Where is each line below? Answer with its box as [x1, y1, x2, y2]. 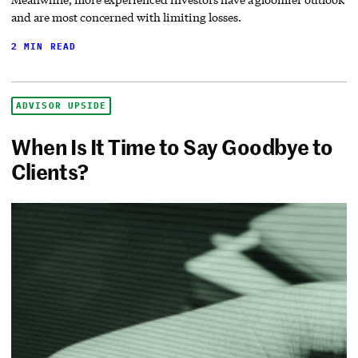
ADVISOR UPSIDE [16, 99, 107, 111]
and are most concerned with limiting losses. [11, 9, 241, 25]
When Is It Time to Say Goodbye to [11, 131, 333, 161]
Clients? [11, 156, 89, 185]
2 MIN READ [11, 40, 77, 52]
